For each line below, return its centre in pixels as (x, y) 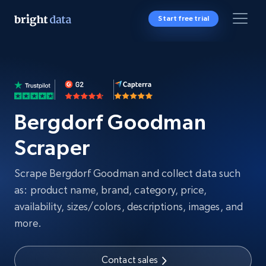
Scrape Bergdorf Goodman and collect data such (128, 173)
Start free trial (183, 18)
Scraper (53, 148)
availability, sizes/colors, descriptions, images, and (129, 206)
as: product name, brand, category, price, (111, 190)
